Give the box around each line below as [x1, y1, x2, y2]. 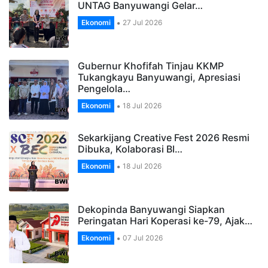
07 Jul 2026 [121, 233, 163, 243]
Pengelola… [78, 83, 130, 95]
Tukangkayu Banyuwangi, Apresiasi [78, 71, 240, 84]
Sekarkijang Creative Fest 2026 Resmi [78, 132, 249, 144]
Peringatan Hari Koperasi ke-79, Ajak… [78, 215, 252, 227]
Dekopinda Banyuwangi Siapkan [78, 203, 225, 216]
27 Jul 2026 [121, 18, 162, 28]
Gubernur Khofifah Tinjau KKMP [78, 60, 224, 72]
